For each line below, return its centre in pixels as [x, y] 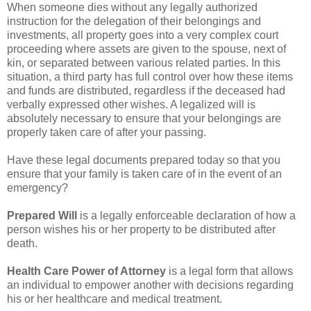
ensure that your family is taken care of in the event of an [144, 174]
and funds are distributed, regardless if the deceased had [146, 90]
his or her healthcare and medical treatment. [115, 299]
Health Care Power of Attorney [86, 271]
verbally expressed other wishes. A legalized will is [131, 104]
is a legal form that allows [229, 271]
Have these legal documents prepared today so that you [144, 160]
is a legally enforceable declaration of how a [188, 215]
